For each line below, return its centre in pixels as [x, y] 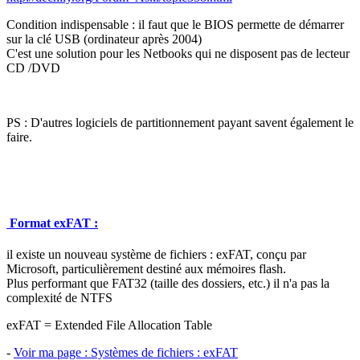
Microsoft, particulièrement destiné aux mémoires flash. [146, 269]
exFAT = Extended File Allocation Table [109, 325]
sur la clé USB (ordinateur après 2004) [104, 39]
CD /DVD [33, 67]
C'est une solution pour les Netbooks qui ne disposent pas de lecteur [178, 53]
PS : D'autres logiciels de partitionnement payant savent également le [180, 122]
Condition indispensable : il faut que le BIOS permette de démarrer [175, 24]
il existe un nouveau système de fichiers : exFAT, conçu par [156, 255]
